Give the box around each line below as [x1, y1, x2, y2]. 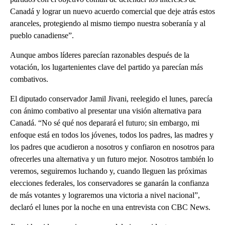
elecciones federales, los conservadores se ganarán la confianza [10, 179, 209, 188]
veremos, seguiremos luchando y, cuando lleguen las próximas [10, 167, 207, 176]
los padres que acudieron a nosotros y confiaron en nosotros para [10, 143, 214, 152]
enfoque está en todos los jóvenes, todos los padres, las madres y [10, 131, 213, 140]
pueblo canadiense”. [10, 31, 74, 40]
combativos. [10, 75, 48, 84]
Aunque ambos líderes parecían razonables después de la [10, 51, 189, 60]
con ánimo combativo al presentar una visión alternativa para [10, 106, 201, 116]
